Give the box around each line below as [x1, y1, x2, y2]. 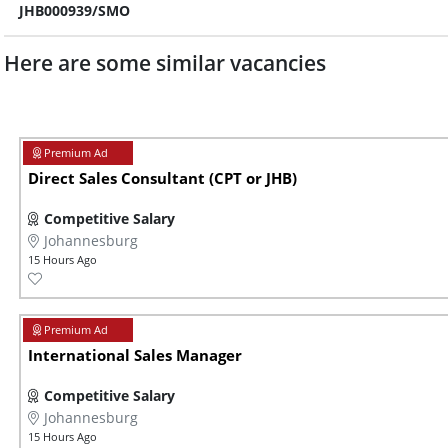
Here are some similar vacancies [4, 49, 326, 78]
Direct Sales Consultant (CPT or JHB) [28, 168, 297, 190]
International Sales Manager [28, 345, 242, 367]
